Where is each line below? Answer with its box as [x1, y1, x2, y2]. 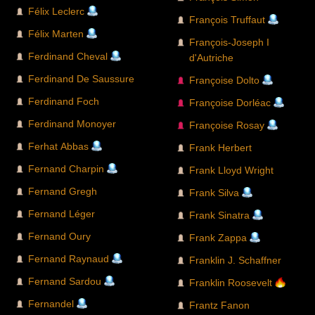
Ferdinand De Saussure [28, 73, 134, 85]
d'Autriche [189, 52, 233, 64]
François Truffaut [189, 14, 265, 26]
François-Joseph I [189, 37, 269, 49]
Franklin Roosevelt [189, 277, 272, 289]
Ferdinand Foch [28, 96, 99, 108]
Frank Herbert [189, 142, 252, 154]
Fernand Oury [28, 231, 91, 243]
